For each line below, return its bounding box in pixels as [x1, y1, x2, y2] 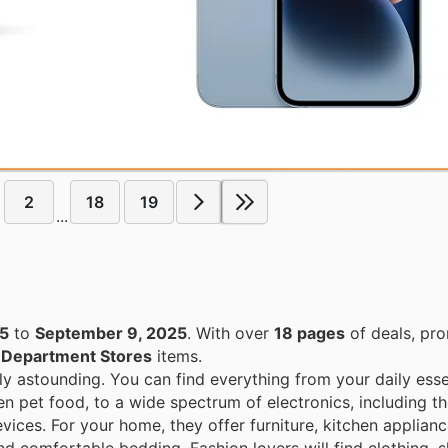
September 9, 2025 [35, 323, 187, 344]
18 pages [274, 323, 345, 344]
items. [152, 346, 202, 367]
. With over [196, 323, 274, 344]
